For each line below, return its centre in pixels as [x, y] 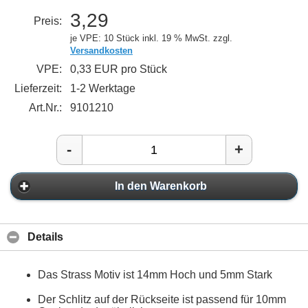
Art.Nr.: [45, 107]
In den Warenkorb [161, 186]
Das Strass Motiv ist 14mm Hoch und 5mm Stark [155, 274]
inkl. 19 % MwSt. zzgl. [187, 38]
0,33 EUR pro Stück [119, 69]
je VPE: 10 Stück [105, 38]
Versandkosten [101, 50]
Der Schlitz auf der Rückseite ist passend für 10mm [162, 299]
